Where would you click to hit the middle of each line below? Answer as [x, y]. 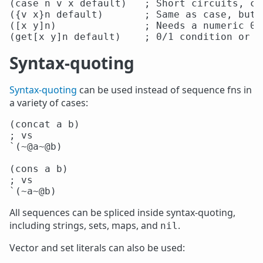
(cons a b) [39, 169]
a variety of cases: [49, 103]
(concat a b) [45, 124]
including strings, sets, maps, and [85, 225]
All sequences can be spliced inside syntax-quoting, [122, 213]
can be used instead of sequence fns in [164, 90]
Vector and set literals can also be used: [97, 248]
